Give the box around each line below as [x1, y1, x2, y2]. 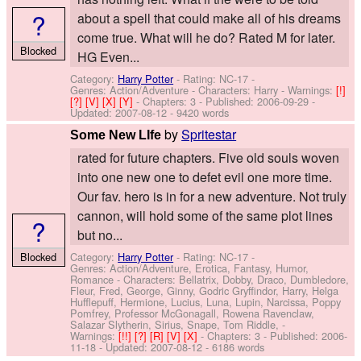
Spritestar [181, 124, 237, 143]
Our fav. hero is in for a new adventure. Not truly [77, 186, 346, 205]
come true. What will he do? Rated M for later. [77, 27, 335, 47]
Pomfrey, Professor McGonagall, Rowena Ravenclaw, [70, 305, 315, 322]
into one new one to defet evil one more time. [77, 167, 332, 186]
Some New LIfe [70, 127, 162, 142]
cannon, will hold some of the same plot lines [77, 205, 333, 225]
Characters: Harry [198, 82, 279, 98]
